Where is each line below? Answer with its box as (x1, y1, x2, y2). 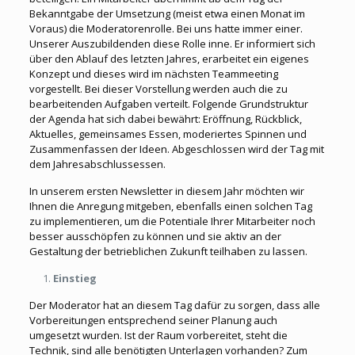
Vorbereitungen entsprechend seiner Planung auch (29, 313, 277, 327)
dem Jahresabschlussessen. (29, 157, 166, 171)
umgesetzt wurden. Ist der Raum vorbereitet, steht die (29, 328, 288, 342)
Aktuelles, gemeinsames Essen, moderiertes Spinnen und (29, 127, 307, 141)
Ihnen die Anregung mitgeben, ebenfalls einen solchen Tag (29, 199, 312, 213)
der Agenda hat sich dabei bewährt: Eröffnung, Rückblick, (29, 112, 302, 126)
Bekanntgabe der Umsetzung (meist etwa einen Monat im (29, 6, 305, 21)
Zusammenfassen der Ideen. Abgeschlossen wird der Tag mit (29, 142, 324, 156)
